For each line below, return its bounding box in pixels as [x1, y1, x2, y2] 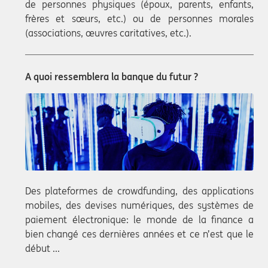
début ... [25, 242, 60, 255]
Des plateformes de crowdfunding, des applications [25, 185, 254, 197]
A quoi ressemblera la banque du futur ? [25, 71, 198, 83]
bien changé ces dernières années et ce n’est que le [25, 228, 254, 240]
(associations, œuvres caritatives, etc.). [25, 27, 191, 39]
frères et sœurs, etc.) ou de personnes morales [25, 13, 254, 25]
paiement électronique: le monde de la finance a [25, 214, 254, 226]
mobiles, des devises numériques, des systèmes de [25, 199, 254, 212]
